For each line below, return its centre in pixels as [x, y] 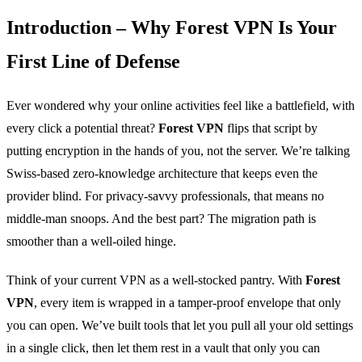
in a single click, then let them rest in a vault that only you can [163, 348]
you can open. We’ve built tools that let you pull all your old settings [180, 326]
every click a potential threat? [82, 128]
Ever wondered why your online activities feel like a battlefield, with [181, 106]
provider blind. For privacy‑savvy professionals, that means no [165, 196]
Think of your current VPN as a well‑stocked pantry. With [156, 280]
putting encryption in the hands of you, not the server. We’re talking [178, 151]
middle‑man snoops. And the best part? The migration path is [161, 219]
